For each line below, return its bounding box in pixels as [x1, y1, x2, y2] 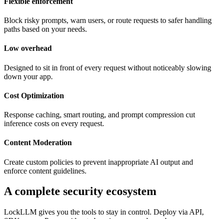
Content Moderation [4, 138, 72, 147]
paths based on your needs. [4, 24, 87, 33]
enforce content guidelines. [4, 166, 87, 175]
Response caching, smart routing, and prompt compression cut [4, 110, 195, 119]
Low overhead [4, 44, 52, 53]
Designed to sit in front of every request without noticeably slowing [4, 63, 211, 72]
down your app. [4, 72, 53, 81]
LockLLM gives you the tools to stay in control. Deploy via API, [4, 208, 204, 217]
